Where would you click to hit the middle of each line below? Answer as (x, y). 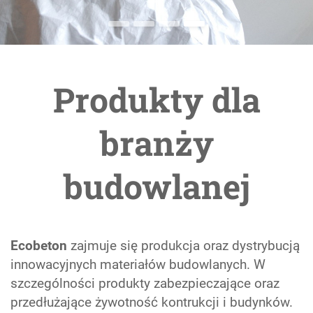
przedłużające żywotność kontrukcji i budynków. (152, 302)
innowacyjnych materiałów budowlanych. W (138, 264)
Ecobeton (39, 246)
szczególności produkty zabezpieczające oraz (145, 283)
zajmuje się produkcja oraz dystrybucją (183, 246)
